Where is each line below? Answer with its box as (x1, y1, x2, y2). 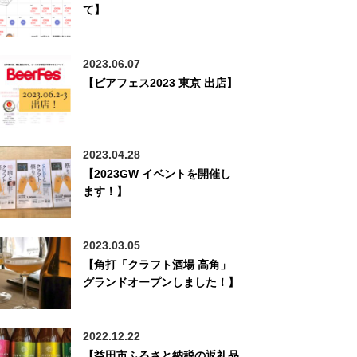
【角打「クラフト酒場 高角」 (83, 258, 232, 271)
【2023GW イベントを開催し (83, 167, 232, 180)
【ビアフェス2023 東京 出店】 (83, 76, 238, 89)
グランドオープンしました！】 (83, 276, 240, 288)
